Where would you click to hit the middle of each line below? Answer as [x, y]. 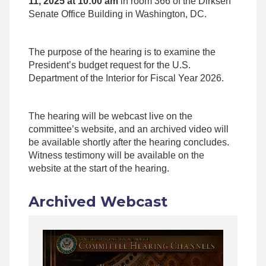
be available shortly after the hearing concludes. [129, 142]
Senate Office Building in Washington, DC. [118, 14]
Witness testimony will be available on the [116, 156]
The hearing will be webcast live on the [110, 116]
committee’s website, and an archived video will [129, 129]
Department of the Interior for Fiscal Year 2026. [127, 78]
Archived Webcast [98, 202]
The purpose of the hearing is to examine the [122, 52]
